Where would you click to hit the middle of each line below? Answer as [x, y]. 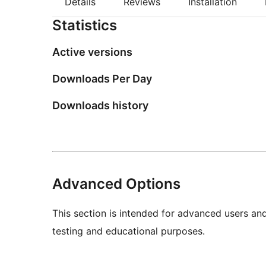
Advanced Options [116, 184]
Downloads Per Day [102, 79]
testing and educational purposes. [129, 231]
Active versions [92, 52]
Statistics [85, 26]
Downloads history [100, 106]
